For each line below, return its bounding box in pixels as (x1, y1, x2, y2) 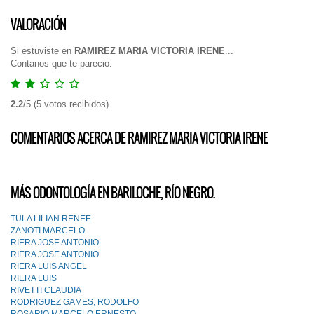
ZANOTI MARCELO (11, 226, 85, 235)
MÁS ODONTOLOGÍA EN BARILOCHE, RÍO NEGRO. (11, 184, 214, 202)
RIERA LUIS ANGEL (11, 261, 87, 271)
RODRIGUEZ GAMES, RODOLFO (11, 297, 139, 307)
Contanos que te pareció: (11, 58, 112, 69)
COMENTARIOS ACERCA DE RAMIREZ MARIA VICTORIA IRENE (11, 129, 268, 147)
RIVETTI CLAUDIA (11, 285, 81, 295)
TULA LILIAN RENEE (11, 214, 91, 224)
